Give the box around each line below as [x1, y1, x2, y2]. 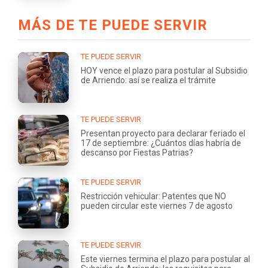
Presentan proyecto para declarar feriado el [81, 128, 245, 138]
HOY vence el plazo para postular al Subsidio [81, 65, 248, 75]
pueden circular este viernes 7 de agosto [81, 200, 233, 211]
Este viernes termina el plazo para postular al [81, 254, 250, 264]
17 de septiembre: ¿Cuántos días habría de [81, 138, 241, 148]
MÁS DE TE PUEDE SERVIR [18, 16, 208, 33]
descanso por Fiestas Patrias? [81, 147, 193, 157]
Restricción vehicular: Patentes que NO [81, 191, 226, 201]
